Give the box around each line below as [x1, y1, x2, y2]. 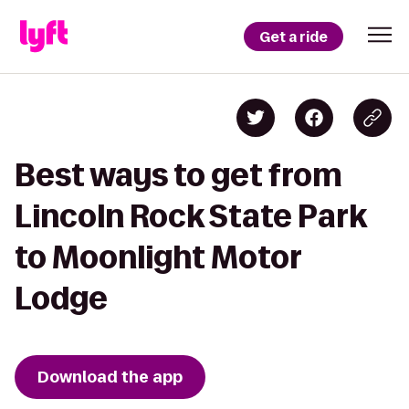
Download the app [37, 366, 183, 388]
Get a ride [259, 26, 328, 47]
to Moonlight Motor [15, 240, 301, 274]
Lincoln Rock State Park [15, 199, 366, 233]
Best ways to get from [15, 158, 342, 192]
